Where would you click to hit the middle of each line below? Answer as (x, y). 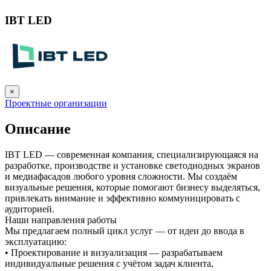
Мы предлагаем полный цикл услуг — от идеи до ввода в (125, 230)
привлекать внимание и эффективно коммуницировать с (122, 198)
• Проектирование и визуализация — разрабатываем (114, 252)
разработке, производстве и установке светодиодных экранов (132, 165)
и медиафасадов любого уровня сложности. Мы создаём (121, 176)
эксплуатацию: (36, 241)
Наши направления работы (61, 220)
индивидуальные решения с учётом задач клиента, (109, 263)
